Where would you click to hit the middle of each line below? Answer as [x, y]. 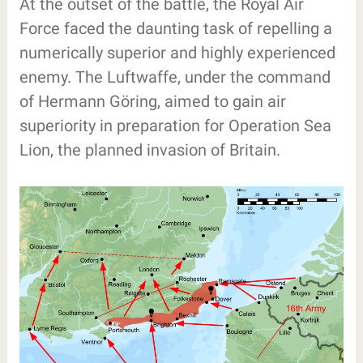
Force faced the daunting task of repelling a [175, 28]
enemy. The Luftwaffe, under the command [175, 77]
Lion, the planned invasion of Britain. [149, 149]
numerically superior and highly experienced [177, 52]
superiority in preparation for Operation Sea [175, 125]
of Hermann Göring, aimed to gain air [152, 101]
